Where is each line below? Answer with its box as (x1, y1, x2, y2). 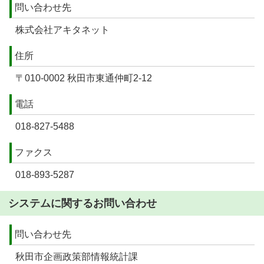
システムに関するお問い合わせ (8, 197, 157, 209)
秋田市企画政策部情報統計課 (15, 252, 138, 262)
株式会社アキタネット (15, 25, 110, 35)
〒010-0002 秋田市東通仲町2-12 (15, 73, 152, 83)
